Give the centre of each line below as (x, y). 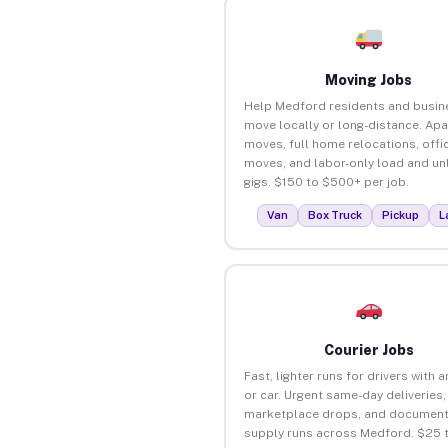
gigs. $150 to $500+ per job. (326, 181)
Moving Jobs (369, 79)
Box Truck (335, 214)
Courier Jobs (368, 349)
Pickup (401, 214)
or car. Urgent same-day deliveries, (344, 394)
